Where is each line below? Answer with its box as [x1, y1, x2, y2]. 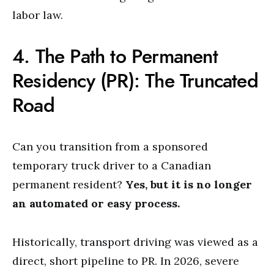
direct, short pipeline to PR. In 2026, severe [12, 254, 239, 268]
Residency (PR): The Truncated [12, 67, 258, 94]
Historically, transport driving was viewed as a [12, 235, 258, 249]
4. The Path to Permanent [12, 43, 218, 70]
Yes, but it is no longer [125, 177, 252, 191]
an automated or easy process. [12, 196, 180, 210]
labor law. [12, 8, 63, 22]
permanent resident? [12, 177, 125, 191]
